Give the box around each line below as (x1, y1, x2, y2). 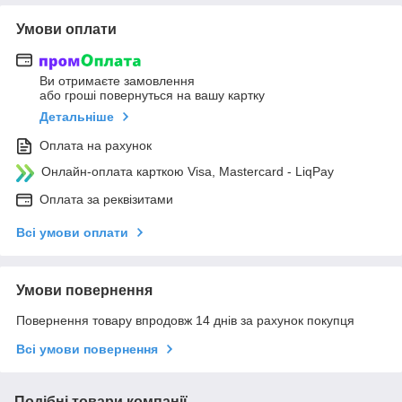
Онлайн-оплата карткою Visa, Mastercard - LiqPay (41, 164, 334, 179)
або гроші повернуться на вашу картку (39, 88, 265, 103)
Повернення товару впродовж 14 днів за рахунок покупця (16, 313, 354, 328)
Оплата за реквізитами (39, 192, 173, 207)
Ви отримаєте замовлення (39, 74, 195, 89)
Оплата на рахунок (39, 138, 152, 153)
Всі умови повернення (16, 342, 158, 357)
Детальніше (39, 109, 114, 125)
